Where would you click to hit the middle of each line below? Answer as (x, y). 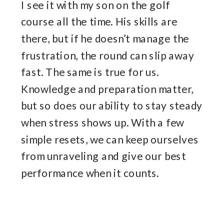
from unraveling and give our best (103, 156)
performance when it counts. (90, 173)
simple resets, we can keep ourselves (110, 139)
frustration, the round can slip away (108, 55)
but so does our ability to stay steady (112, 106)
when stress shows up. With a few (103, 122)
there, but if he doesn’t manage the (105, 38)
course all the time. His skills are (99, 22)
